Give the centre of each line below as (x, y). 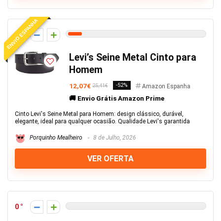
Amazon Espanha (166, 86)
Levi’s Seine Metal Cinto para (133, 57)
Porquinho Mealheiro (55, 138)
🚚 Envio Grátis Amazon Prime (117, 98)
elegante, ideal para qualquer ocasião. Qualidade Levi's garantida (102, 121)
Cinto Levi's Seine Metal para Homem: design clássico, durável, (99, 114)
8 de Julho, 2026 (114, 138)
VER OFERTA (110, 159)
